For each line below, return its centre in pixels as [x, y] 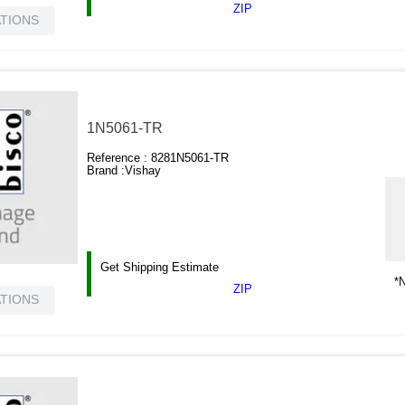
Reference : [119, 157]
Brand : [106, 170]
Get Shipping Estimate [160, 267]
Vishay [143, 170]
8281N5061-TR [190, 157]
